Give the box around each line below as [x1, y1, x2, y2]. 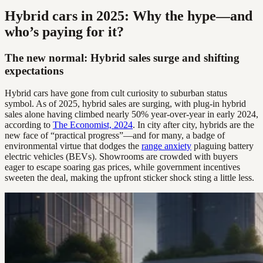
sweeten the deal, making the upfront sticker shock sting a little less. [5, 173, 254, 183]
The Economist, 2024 [53, 120, 133, 130]
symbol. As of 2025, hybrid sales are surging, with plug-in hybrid [5, 99, 246, 109]
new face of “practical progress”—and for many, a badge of [5, 130, 225, 141]
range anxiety [141, 141, 191, 151]
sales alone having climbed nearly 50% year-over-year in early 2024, [5, 109, 258, 120]
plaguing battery [191, 141, 254, 151]
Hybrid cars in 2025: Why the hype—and [5, 8, 252, 23]
